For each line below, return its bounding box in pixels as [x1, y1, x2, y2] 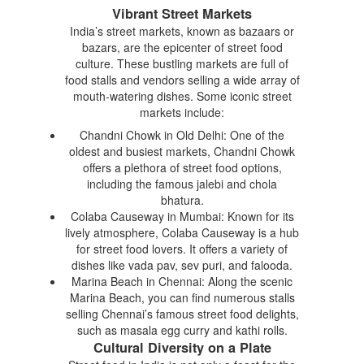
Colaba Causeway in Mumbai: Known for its [70, 207, 294, 224]
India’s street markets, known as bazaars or [70, 22, 294, 39]
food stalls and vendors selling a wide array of [64, 71, 300, 88]
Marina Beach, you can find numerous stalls [69, 288, 295, 305]
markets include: [140, 103, 224, 120]
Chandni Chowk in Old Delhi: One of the [80, 126, 284, 143]
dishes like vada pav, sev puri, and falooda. [71, 256, 292, 273]
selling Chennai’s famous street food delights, [65, 305, 299, 322]
